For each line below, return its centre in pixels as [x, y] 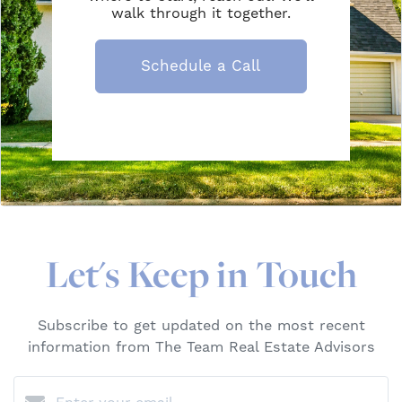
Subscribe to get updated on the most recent [201, 325]
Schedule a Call [201, 65]
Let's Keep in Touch [201, 273]
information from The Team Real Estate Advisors [201, 346]
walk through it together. [201, 13]
